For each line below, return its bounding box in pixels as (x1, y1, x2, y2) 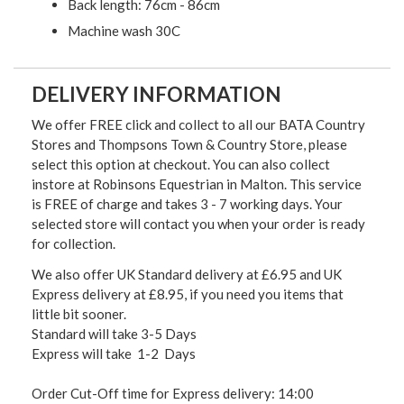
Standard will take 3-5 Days (32, 326, 197, 343)
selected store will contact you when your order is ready (32, 216, 365, 233)
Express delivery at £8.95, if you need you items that (32, 286, 344, 303)
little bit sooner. (32, 306, 126, 323)
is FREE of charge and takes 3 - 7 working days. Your (32, 196, 343, 213)
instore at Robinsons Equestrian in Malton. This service (32, 176, 362, 193)
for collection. (32, 235, 115, 252)
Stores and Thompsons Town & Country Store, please (32, 136, 347, 153)
